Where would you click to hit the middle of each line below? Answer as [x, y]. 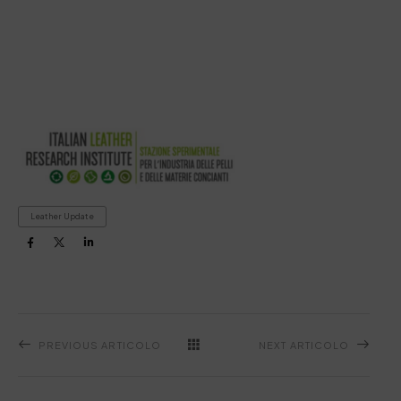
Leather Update [62, 217]
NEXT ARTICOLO [304, 345]
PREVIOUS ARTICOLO [100, 345]
